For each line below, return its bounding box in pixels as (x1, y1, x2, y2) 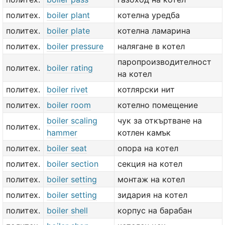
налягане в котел (118, 41, 185, 51)
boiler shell (47, 205, 88, 215)
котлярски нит (118, 84, 175, 94)
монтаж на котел (118, 174, 185, 184)
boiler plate (47, 26, 90, 36)
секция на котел (118, 159, 182, 169)
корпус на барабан (118, 205, 192, 215)
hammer (47, 128, 77, 138)
